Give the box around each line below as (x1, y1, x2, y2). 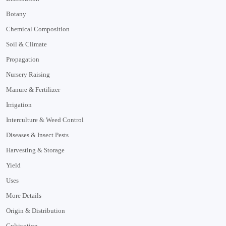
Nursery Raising (6, 70, 50, 78)
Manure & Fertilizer (6, 85, 60, 93)
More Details (6, 191, 41, 199)
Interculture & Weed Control (6, 116, 84, 124)
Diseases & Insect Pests (6, 131, 69, 139)
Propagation (6, 55, 39, 63)
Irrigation (6, 100, 32, 108)
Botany (6, 10, 26, 18)
